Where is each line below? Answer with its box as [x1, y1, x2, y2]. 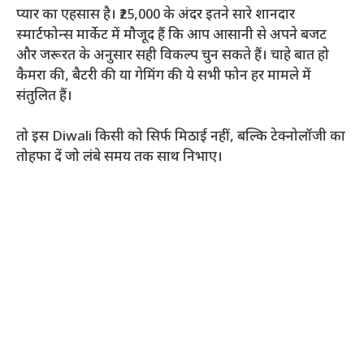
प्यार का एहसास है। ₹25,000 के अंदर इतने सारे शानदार [16, 6, 295, 24]
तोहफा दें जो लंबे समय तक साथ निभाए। [16, 149, 223, 167]
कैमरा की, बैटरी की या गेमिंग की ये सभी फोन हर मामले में [16, 67, 311, 85]
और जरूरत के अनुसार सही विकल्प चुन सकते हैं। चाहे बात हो [16, 46, 329, 65]
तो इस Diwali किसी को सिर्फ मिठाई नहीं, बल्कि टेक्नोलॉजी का [16, 128, 345, 147]
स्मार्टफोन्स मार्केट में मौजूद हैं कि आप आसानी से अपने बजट [16, 26, 327, 45]
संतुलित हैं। [16, 87, 72, 106]
